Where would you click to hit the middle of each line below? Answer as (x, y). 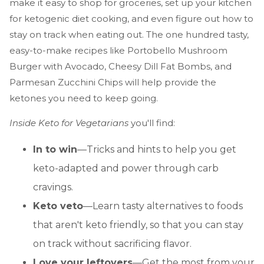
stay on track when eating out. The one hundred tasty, (129, 35)
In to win (55, 150)
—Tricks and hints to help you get (157, 150)
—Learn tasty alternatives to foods (163, 206)
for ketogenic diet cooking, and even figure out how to (131, 19)
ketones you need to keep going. (84, 98)
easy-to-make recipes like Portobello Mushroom (118, 51)
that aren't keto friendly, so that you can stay (138, 225)
